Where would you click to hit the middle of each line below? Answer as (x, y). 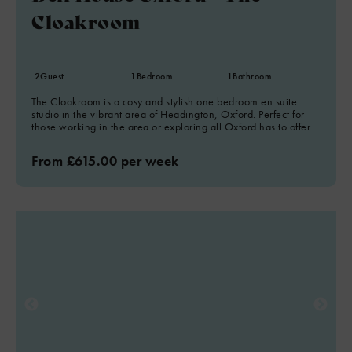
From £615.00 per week (105, 161)
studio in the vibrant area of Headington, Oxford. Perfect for (168, 114)
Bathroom (252, 76)
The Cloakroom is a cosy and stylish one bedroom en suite (164, 101)
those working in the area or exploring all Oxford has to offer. (172, 126)
